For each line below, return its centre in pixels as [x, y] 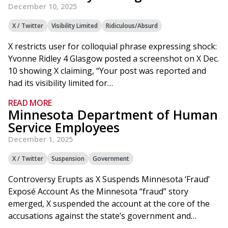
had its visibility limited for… [61, 83]
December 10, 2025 [42, 6]
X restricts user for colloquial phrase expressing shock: [112, 46]
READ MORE [30, 103]
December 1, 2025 [40, 139]
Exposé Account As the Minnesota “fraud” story [98, 191]
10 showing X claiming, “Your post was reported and [107, 71]
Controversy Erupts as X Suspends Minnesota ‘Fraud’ [109, 179]
